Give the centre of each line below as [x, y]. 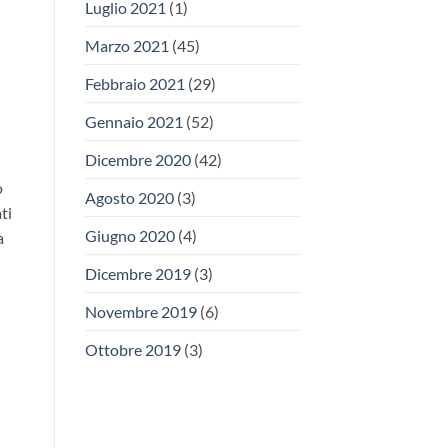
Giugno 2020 [129, 236]
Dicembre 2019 [137, 274]
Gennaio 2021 [133, 122]
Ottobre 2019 [132, 350]
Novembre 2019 [140, 312]
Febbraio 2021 [134, 84]
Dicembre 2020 [137, 160]
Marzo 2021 [126, 46]
